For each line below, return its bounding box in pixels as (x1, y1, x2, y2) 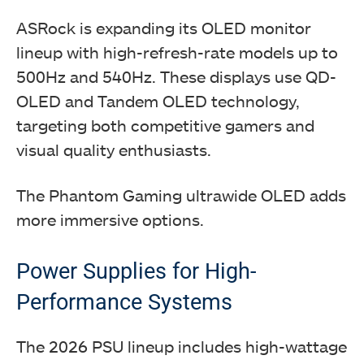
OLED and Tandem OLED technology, (16, 91, 300, 111)
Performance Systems (16, 289, 232, 316)
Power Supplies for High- (16, 258, 256, 285)
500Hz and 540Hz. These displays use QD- (16, 67, 336, 87)
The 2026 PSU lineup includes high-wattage (16, 336, 347, 357)
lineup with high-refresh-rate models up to (16, 42, 338, 63)
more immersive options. (16, 210, 204, 230)
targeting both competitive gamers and (16, 115, 314, 136)
